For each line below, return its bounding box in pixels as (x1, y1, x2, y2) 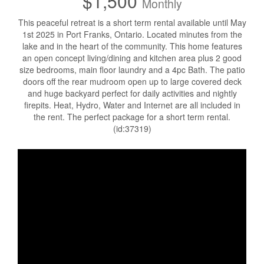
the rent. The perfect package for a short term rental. (34, 111, 230, 123)
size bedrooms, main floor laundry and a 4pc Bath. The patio (19, 64, 245, 75)
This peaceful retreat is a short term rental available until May (18, 16, 246, 28)
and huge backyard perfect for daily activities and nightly (27, 87, 237, 99)
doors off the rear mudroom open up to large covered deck (22, 75, 242, 87)
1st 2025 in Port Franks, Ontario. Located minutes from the (22, 28, 242, 40)
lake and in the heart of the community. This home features (22, 40, 242, 52)
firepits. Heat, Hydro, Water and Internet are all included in (24, 99, 240, 111)
